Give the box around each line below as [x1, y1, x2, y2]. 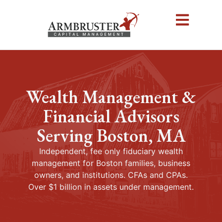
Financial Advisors [43, 105, 179, 128]
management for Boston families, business [32, 158, 190, 168]
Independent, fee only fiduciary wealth [39, 146, 183, 156]
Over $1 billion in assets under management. [28, 182, 194, 192]
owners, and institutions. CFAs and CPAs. [34, 170, 188, 180]
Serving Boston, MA [36, 124, 186, 147]
